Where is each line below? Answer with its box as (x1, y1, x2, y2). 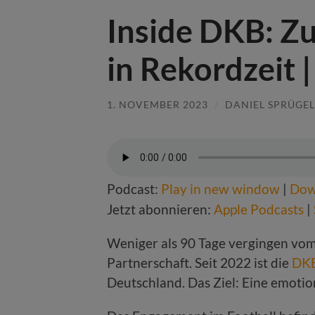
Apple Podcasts (214, 201, 304, 218)
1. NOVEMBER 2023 (107, 98, 208, 110)
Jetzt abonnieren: (107, 201, 214, 218)
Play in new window (161, 181, 280, 198)
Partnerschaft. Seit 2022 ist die (107, 255, 292, 271)
